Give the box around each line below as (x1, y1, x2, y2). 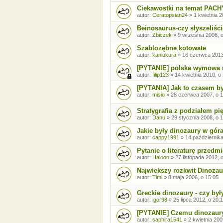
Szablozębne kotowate (137, 44, 206, 52)
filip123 (152, 72, 169, 78)
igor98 (152, 197, 167, 203)
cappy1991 (152, 134, 179, 140)
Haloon (152, 154, 169, 160)
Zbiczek (152, 32, 172, 38)
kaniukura (152, 52, 176, 58)
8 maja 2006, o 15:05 (168, 174, 219, 180)
